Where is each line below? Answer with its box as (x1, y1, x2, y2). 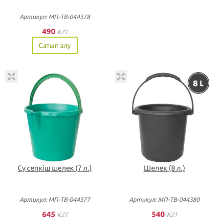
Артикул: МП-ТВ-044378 (20, 13, 90, 20)
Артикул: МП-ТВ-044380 (129, 196, 199, 203)
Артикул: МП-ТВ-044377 (20, 196, 90, 203)
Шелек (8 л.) (143, 164, 185, 172)
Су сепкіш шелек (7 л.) (18, 164, 92, 172)
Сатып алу (39, 41, 71, 49)
